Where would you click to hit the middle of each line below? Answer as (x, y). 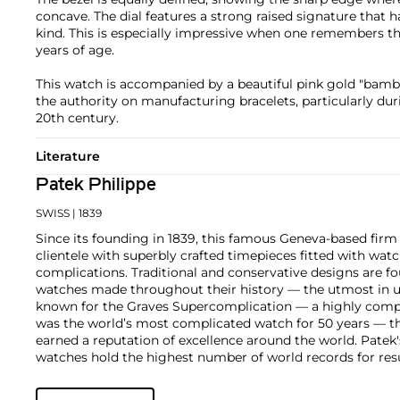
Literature (68, 156)
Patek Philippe (96, 185)
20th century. (77, 117)
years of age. (75, 50)
